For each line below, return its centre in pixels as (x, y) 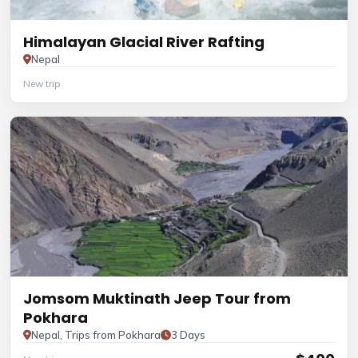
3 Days (188, 335)
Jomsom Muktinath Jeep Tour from (157, 298)
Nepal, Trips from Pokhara (96, 335)
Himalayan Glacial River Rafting (144, 42)
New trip (42, 84)
